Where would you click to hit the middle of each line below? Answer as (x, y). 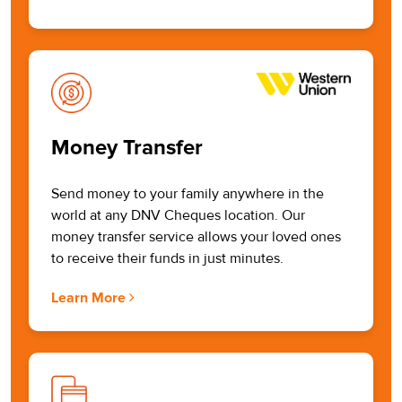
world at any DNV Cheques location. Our (178, 216)
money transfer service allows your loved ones (196, 237)
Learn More (90, 298)
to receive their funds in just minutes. (167, 259)
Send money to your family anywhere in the (188, 194)
